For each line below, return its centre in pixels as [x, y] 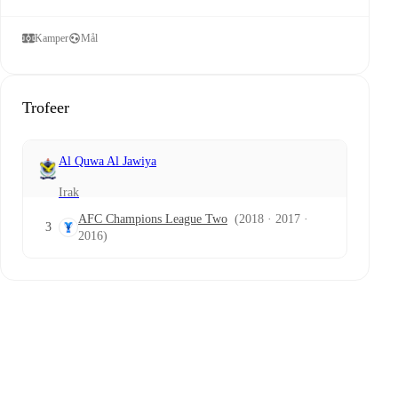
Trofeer [46, 107]
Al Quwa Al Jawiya [107, 161]
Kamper [52, 38]
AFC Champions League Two [153, 219]
